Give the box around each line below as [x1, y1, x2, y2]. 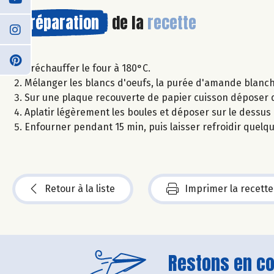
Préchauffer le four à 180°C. [24, 62, 150, 74]
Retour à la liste [45, 182, 115, 194]
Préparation [21, 10, 99, 35]
